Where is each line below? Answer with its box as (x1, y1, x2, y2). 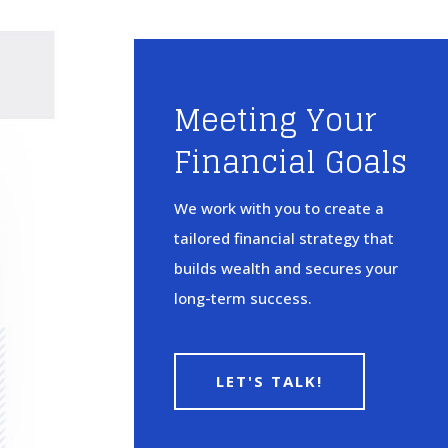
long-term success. (174, 287, 313, 308)
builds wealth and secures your (174, 257, 399, 278)
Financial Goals (174, 134, 408, 189)
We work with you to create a (174, 197, 385, 218)
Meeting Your (174, 92, 378, 147)
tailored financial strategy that (174, 227, 395, 248)
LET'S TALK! (216, 370, 324, 391)
